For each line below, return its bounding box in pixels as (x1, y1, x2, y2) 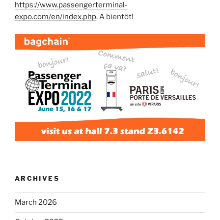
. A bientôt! (96, 12, 134, 22)
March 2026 (15, 198, 57, 207)
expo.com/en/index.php (15, 12, 96, 22)
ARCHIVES (15, 174, 59, 183)
